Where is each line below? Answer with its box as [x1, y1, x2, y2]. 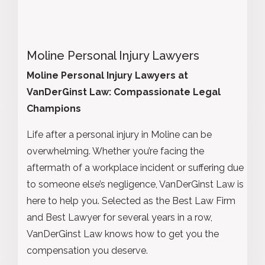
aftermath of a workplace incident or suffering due [27, 161, 244, 173]
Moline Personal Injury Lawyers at [27, 69, 188, 81]
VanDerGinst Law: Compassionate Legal [27, 86, 221, 98]
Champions [27, 102, 81, 114]
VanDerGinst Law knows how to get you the [27, 228, 219, 240]
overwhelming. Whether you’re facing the [27, 145, 204, 157]
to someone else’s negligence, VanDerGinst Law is [27, 178, 244, 190]
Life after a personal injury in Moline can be [27, 128, 212, 140]
